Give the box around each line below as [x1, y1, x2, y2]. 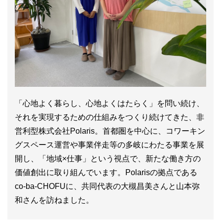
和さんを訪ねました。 [15, 196, 94, 204]
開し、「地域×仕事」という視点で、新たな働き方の [15, 154, 201, 163]
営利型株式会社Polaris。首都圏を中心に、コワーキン [15, 127, 205, 135]
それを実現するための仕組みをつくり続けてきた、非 [15, 113, 204, 121]
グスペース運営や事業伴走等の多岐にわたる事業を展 [15, 141, 204, 149]
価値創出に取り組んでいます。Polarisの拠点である [15, 168, 197, 177]
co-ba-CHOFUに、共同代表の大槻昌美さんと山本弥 [15, 182, 200, 190]
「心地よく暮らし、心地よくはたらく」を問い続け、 [15, 99, 204, 108]
